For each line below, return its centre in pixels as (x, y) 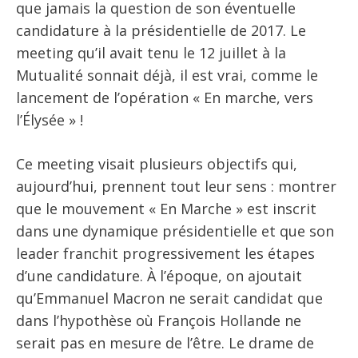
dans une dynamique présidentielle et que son (175, 231)
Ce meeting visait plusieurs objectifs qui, (157, 164)
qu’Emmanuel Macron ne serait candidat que (169, 298)
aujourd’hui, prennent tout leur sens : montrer (176, 187)
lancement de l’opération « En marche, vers (165, 98)
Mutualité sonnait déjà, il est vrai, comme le (167, 76)
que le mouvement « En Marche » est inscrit (166, 209)
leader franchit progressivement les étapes (165, 254)
